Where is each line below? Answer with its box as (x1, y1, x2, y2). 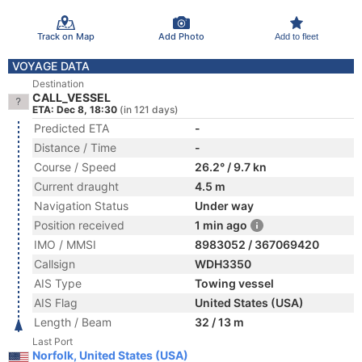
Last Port (32, 335, 73, 347)
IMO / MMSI (34, 238, 96, 251)
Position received (34, 218, 124, 232)
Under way (195, 199, 254, 213)
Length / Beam (34, 315, 112, 329)
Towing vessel (195, 276, 274, 290)
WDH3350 (195, 257, 251, 271)
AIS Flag (34, 296, 78, 309)
